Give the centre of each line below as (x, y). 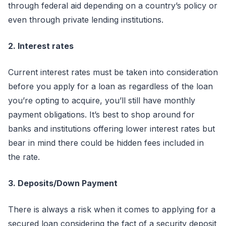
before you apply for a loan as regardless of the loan (110, 86)
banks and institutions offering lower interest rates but (111, 129)
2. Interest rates (41, 46)
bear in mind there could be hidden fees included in (106, 143)
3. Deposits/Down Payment (63, 183)
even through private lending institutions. (86, 20)
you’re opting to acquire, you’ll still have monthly (102, 100)
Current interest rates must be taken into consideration (113, 72)
